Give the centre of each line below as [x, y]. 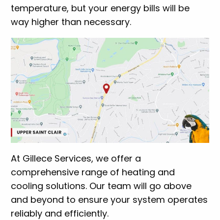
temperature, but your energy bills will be [100, 8]
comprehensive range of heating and [93, 172]
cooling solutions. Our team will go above [101, 186]
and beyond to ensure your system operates [110, 199]
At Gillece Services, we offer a [76, 158]
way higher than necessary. [71, 22]
